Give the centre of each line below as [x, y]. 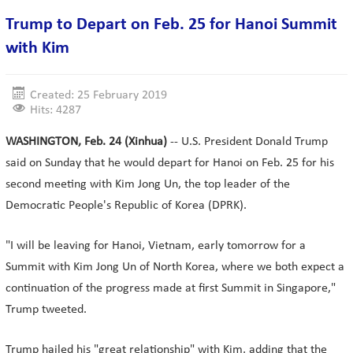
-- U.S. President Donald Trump [247, 142]
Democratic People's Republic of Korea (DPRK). [126, 206]
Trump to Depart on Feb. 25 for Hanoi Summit [171, 25]
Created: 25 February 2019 [98, 95]
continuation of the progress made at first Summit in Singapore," [171, 288]
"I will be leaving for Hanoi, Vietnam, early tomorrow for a [156, 246]
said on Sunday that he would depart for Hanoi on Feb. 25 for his [170, 163]
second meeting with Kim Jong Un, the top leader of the [148, 184]
